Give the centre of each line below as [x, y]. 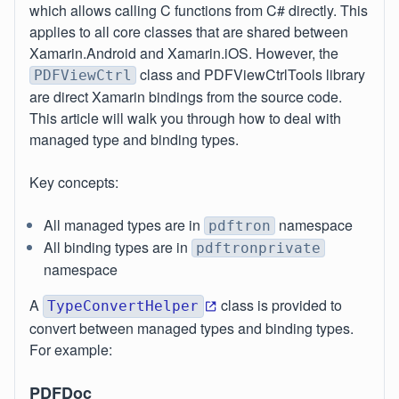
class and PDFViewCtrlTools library [251, 74]
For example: [71, 350]
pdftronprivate [258, 248]
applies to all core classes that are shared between [189, 32]
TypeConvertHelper [123, 306]
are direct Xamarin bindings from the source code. [186, 97]
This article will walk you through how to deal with [185, 118]
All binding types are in [118, 247]
